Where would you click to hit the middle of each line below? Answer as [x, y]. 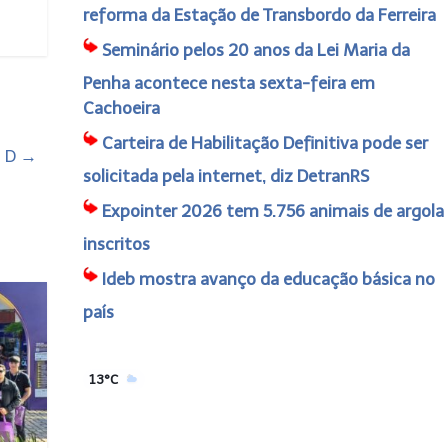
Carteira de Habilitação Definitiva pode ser [264, 143]
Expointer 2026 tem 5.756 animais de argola [272, 211]
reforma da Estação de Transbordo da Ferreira [259, 15]
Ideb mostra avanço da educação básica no [268, 279]
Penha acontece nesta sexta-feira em [228, 83]
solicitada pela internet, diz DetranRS [225, 176]
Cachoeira [121, 108]
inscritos [116, 244]
